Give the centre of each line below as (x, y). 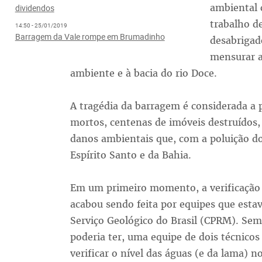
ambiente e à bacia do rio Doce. (143, 73)
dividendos (35, 8)
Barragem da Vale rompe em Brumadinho (90, 37)
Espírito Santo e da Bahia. (130, 155)
